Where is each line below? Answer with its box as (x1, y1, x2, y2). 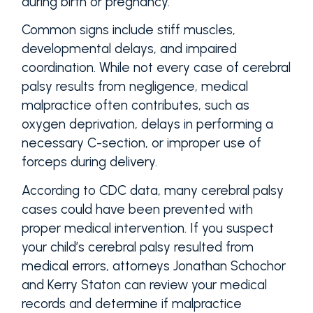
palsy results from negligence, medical (21, 78, 248, 95)
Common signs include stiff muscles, (21, 22, 235, 38)
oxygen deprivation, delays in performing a (21, 116, 273, 133)
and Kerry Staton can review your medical (21, 276, 267, 293)
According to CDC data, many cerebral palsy (21, 182, 284, 198)
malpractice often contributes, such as (21, 97, 249, 114)
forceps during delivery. (21, 154, 157, 170)
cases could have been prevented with (21, 201, 253, 217)
